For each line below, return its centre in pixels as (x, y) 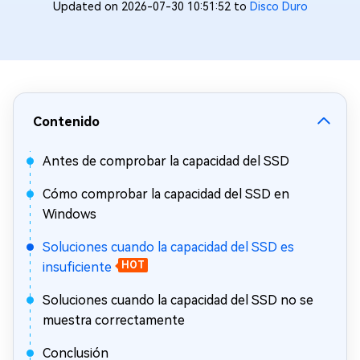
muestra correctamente (114, 320)
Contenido (66, 122)
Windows (70, 214)
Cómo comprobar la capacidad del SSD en (166, 194)
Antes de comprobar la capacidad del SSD (166, 161)
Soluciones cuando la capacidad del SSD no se (178, 300)
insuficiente (77, 267)
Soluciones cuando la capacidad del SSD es (168, 247)
